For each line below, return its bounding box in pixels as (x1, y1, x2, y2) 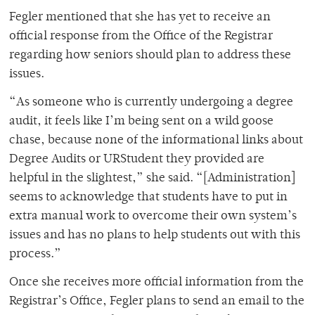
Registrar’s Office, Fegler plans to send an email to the (9, 295, 304, 308)
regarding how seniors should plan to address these (9, 49, 291, 62)
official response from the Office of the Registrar (9, 30, 273, 43)
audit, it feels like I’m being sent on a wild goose (9, 115, 274, 128)
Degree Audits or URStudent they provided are (9, 153, 264, 166)
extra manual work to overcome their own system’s (9, 210, 297, 223)
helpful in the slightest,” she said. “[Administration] (9, 172, 295, 185)
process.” (9, 247, 61, 261)
